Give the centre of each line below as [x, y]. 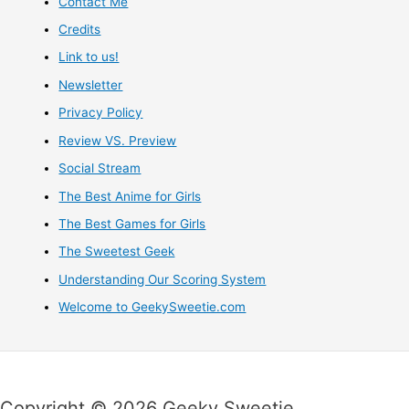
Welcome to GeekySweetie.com [152, 307]
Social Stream [100, 168]
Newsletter [91, 84]
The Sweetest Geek [117, 252]
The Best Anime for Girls [130, 196]
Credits [80, 30]
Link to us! [89, 57]
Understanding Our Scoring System [163, 279]
